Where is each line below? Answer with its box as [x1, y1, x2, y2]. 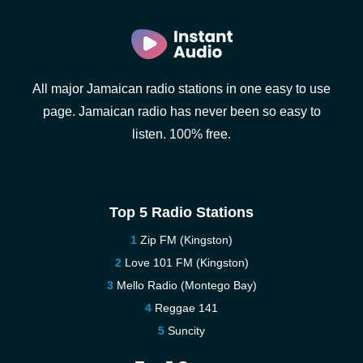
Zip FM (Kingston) [140, 233, 233, 246]
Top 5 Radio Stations [109, 204, 254, 220]
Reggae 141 [155, 301, 218, 314]
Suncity [168, 324, 205, 337]
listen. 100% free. [132, 127, 231, 141]
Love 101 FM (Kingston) [124, 256, 249, 269]
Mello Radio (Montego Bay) [116, 279, 257, 292]
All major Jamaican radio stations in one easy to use [32, 82, 331, 96]
